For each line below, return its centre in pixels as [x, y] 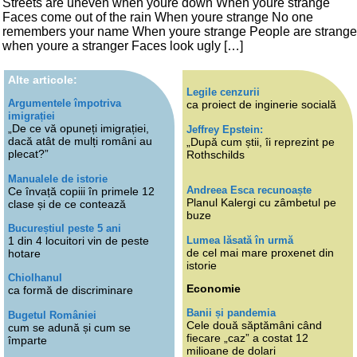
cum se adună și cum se [69, 327]
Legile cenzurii [223, 92]
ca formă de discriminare [71, 290]
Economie [214, 289]
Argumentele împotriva [65, 104]
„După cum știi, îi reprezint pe [261, 141]
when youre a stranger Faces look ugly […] [123, 45]
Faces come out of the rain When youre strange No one [158, 17]
